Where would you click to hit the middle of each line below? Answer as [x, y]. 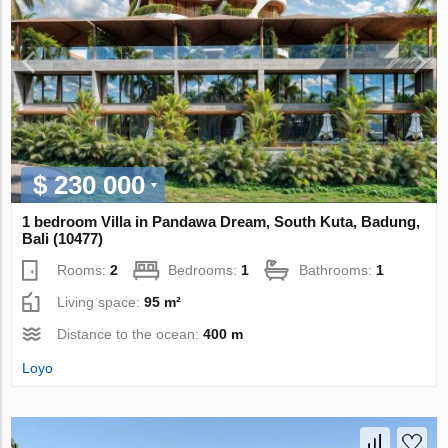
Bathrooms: [338, 269]
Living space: [101, 301]
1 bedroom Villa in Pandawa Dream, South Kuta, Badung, [221, 221]
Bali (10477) [63, 238]
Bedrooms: [205, 269]
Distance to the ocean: [130, 333]
